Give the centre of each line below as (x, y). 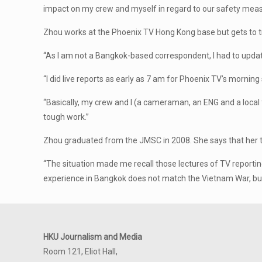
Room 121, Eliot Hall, (80, 251)
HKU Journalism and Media (93, 237)
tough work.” (66, 117)
